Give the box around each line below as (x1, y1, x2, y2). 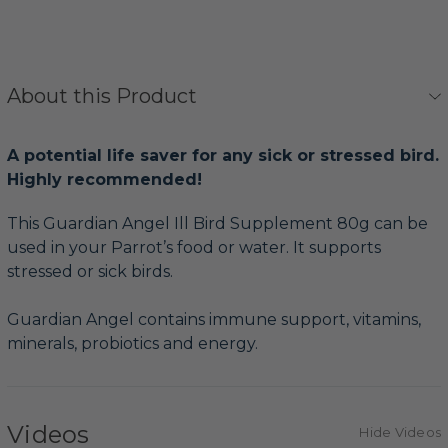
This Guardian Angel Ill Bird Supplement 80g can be (7, 214, 428, 234)
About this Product (7, 84, 197, 109)
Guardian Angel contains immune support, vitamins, (7, 310, 421, 330)
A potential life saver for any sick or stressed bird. (7, 146, 439, 166)
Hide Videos (359, 424, 441, 441)
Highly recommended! (7, 170, 202, 190)
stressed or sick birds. (7, 262, 173, 282)
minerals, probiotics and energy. (7, 334, 258, 354)
